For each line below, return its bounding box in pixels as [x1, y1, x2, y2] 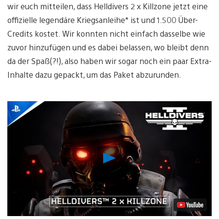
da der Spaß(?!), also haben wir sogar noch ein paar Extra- [7, 55, 212, 66]
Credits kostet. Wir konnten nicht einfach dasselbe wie [7, 28, 205, 39]
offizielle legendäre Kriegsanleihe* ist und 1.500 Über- [7, 14, 198, 25]
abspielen [115, 158, 154, 170]
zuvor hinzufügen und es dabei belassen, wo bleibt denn [7, 42, 209, 52]
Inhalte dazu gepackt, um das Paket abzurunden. [7, 69, 181, 80]
